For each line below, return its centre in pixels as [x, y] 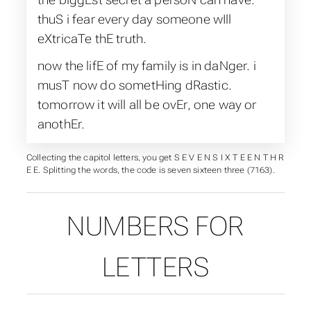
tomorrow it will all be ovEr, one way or [147, 105]
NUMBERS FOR [155, 226]
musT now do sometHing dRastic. [134, 85]
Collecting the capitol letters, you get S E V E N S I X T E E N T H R [155, 157]
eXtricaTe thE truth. [92, 38]
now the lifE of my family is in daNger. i [146, 66]
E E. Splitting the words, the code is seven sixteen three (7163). [150, 170]
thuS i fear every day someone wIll [134, 19]
